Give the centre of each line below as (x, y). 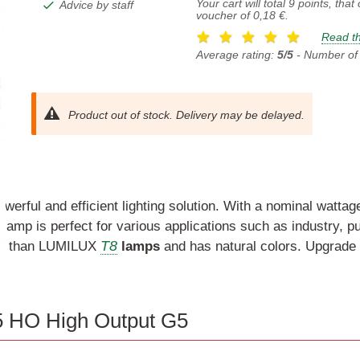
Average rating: (236, 55)
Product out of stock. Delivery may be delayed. (184, 115)
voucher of (224, 15)
